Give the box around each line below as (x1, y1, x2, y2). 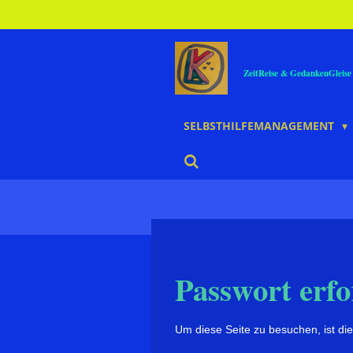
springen (7, 46, 55, 58)
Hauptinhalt (7, 28, 70, 40)
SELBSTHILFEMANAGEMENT (184, 118, 337, 134)
